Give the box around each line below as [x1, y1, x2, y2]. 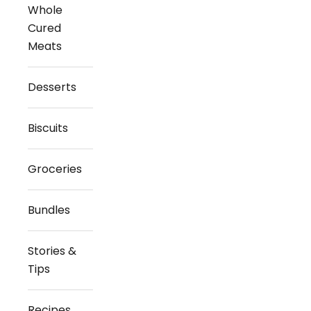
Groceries [28, 161, 82, 177]
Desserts [28, 79, 76, 95]
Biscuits [28, 120, 68, 136]
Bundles [28, 202, 70, 218]
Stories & [28, 243, 76, 259]
